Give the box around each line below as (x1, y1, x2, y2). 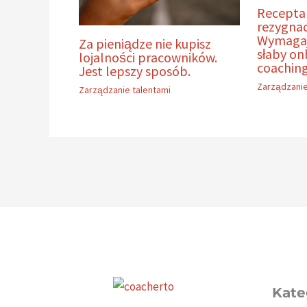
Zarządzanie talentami (78, 83, 171, 96)
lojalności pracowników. (78, 48, 217, 66)
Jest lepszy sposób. (78, 62, 191, 79)
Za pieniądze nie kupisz (78, 34, 211, 52)
